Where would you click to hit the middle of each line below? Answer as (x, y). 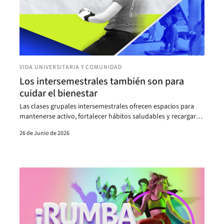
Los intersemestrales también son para (102, 81)
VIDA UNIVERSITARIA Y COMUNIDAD (71, 67)
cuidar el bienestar (59, 93)
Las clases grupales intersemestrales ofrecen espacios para (107, 106)
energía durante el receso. (58, 126)
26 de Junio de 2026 (45, 133)
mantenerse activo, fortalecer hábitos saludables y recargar (108, 116)
